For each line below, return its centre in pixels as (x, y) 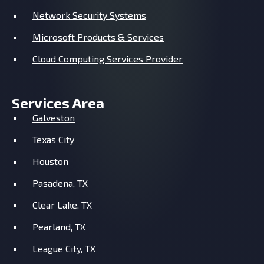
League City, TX (64, 249)
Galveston (54, 118)
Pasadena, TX (60, 183)
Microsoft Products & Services (98, 37)
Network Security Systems (89, 15)
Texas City (53, 140)
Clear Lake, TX (62, 205)
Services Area (58, 103)
